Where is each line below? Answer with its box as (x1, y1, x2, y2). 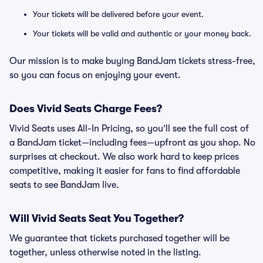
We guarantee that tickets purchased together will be (9, 233, 230, 244)
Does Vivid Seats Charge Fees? (9, 103, 162, 114)
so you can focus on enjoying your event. (9, 70, 181, 80)
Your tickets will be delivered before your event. (33, 9, 204, 19)
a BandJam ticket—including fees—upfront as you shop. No (9, 137, 255, 148)
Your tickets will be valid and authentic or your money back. (33, 29, 251, 38)
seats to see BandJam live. (9, 180, 119, 190)
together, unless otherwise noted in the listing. (9, 247, 201, 258)
